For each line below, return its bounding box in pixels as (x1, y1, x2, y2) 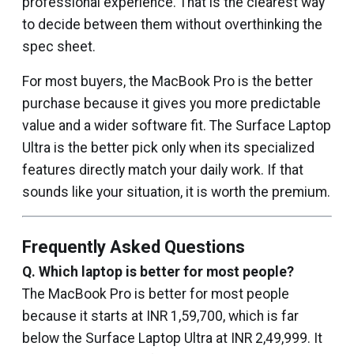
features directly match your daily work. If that (22, 161, 303, 178)
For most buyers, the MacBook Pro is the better (22, 73, 313, 89)
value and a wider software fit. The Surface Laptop (22, 117, 331, 134)
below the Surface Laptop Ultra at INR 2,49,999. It (22, 330, 322, 346)
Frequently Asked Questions (22, 236, 245, 257)
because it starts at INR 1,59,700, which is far (22, 307, 299, 324)
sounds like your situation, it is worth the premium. (22, 183, 330, 200)
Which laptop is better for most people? (39, 263, 294, 280)
